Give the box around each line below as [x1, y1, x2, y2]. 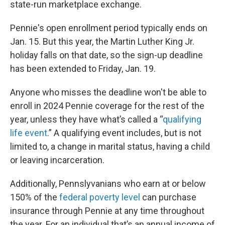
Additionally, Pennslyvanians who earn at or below [10, 178, 206, 189]
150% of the [10, 192, 59, 202]
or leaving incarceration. [10, 155, 104, 165]
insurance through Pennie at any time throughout [10, 205, 204, 216]
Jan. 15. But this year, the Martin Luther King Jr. [10, 36, 194, 47]
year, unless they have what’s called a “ [10, 114, 163, 125]
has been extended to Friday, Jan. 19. [10, 63, 156, 74]
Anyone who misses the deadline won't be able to [10, 87, 206, 97]
